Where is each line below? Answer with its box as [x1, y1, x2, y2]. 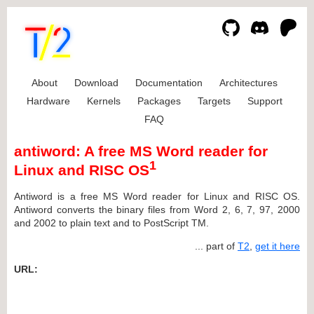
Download [74, 77, 118, 88]
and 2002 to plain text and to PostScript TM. [14, 217, 209, 228]
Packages [137, 95, 181, 107]
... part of [195, 240, 238, 252]
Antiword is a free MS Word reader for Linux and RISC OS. [14, 190, 300, 202]
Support [247, 95, 282, 107]
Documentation [135, 77, 203, 88]
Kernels [86, 95, 121, 107]
